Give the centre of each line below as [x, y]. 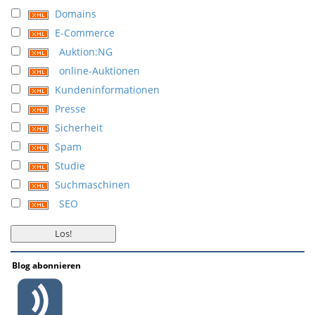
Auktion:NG [86, 52]
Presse [70, 109]
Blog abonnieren [46, 265]
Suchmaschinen [92, 185]
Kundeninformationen [107, 90]
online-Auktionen [99, 71]
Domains [76, 14]
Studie [70, 166]
